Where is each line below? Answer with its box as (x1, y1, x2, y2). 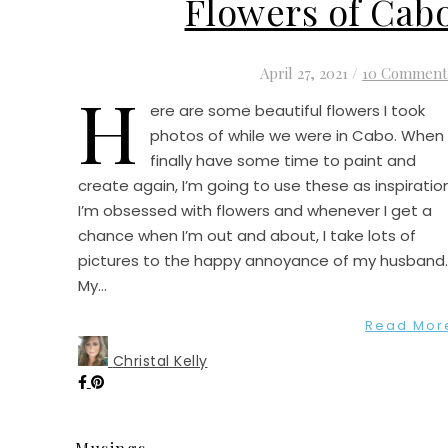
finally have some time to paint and (150, 149, 416, 171)
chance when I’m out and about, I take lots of (78, 224, 416, 246)
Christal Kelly (112, 350, 208, 371)
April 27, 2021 (260, 62, 348, 83)
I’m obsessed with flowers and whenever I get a (78, 199, 432, 221)
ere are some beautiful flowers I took (150, 99, 425, 121)
